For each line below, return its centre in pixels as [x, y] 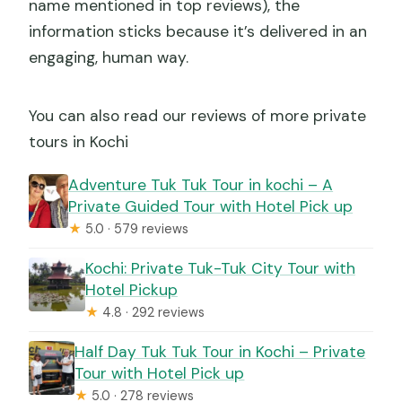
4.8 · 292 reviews [151, 312]
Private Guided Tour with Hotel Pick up [211, 206]
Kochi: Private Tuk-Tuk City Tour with [220, 268]
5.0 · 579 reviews [135, 228]
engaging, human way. [109, 57]
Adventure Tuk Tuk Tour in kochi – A [201, 184]
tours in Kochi [79, 141]
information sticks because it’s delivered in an [198, 31]
